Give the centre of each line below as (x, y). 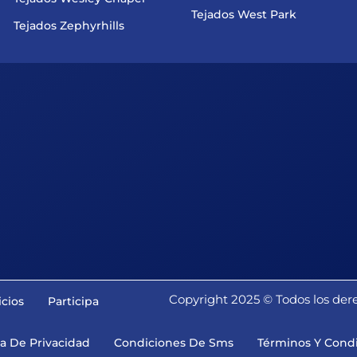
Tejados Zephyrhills (69, 26)
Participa (73, 302)
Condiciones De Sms (174, 343)
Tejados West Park (243, 15)
